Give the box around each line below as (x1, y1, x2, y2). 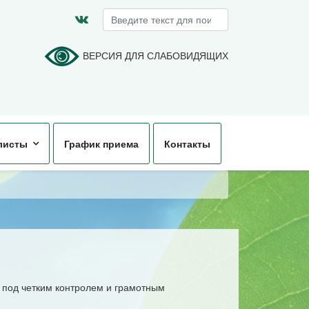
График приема (64, 137, 139, 150)
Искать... (228, 7, 266, 21)
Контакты (164, 137, 210, 150)
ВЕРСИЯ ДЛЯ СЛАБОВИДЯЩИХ (83, 48, 228, 62)
